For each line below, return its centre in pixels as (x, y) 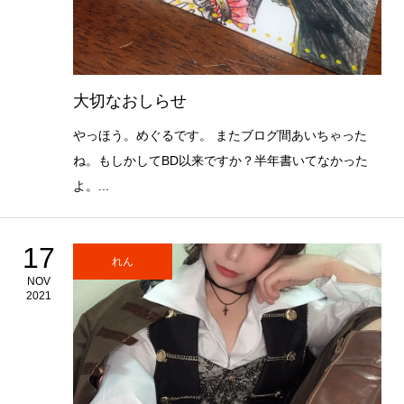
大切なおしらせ (129, 101)
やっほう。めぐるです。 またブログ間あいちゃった (220, 136)
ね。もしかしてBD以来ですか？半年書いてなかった (220, 161)
